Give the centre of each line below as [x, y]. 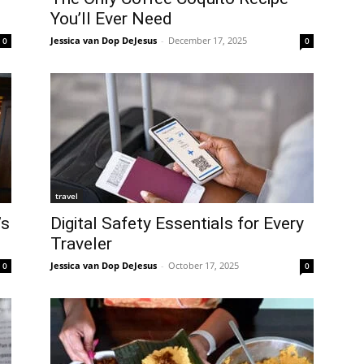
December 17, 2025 [208, 40]
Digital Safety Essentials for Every [177, 223]
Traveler [81, 244]
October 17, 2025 [204, 265]
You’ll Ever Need [111, 19]
